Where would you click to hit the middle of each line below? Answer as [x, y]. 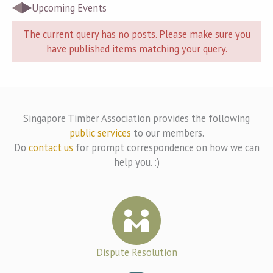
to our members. [167, 133]
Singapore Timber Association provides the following [136, 119]
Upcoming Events [69, 8]
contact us [51, 148]
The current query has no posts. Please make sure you [136, 34]
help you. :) [136, 162]
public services [100, 133]
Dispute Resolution [136, 253]
